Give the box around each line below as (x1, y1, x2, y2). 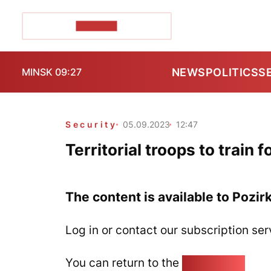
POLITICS (205, 65, 259, 79)
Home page (182, 255, 245, 270)
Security (65, 119, 117, 129)
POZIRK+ (76, 21, 117, 31)
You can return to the (65, 255, 182, 270)
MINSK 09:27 (22, 66, 82, 78)
